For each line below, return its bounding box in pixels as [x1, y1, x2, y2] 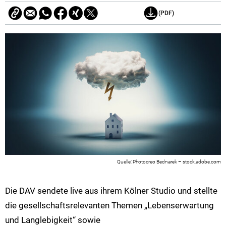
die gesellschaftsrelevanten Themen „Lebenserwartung [5, 200, 214, 211]
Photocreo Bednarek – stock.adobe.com [133, 158, 221, 164]
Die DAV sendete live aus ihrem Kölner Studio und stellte [5, 186, 217, 196]
